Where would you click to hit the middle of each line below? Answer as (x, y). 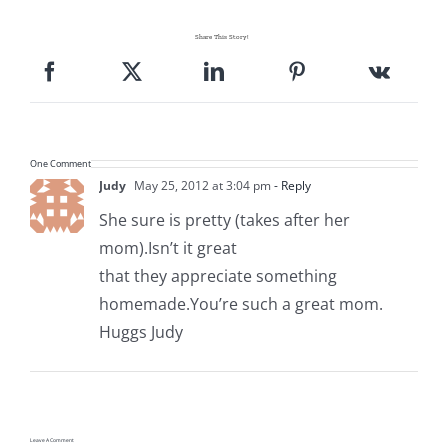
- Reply (290, 185)
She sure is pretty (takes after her (224, 219)
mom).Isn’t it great (167, 247)
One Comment (60, 163)
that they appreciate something (217, 275)
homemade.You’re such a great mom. (240, 303)
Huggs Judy (140, 331)
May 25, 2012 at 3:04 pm (200, 185)
